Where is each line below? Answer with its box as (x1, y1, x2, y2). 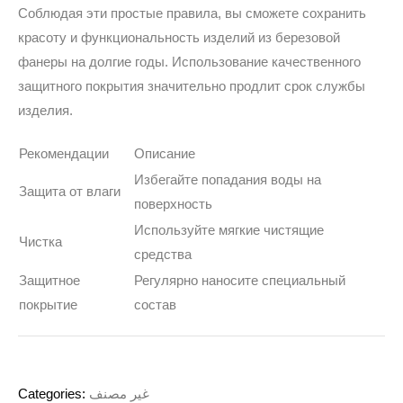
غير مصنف (89, 386, 149, 401)
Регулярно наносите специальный (134, 273, 345, 288)
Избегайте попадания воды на (134, 172, 321, 187)
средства (134, 246, 192, 262)
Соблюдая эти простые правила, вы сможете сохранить (18, 5, 366, 21)
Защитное (19, 273, 80, 288)
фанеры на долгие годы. (18, 54, 172, 69)
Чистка (19, 234, 62, 249)
